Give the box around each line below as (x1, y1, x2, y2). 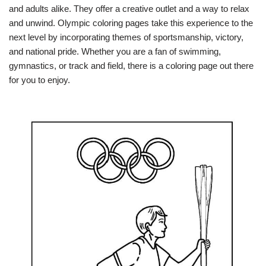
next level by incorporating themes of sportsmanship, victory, (9, 32, 243, 42)
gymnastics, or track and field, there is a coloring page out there (9, 61, 254, 71)
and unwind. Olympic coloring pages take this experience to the (9, 18, 253, 28)
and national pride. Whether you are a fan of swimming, (9, 46, 221, 56)
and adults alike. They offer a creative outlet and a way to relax (9, 4, 249, 14)
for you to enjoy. (9, 75, 70, 85)
